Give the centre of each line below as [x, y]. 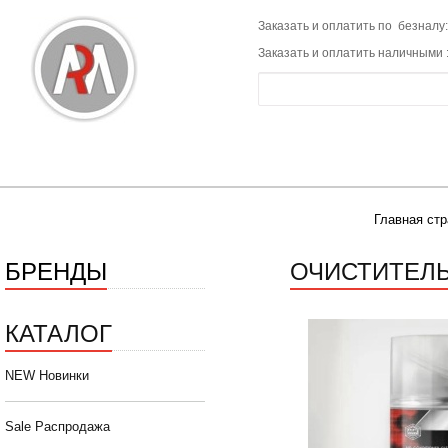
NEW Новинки [47, 376]
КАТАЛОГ [58, 332]
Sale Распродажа [57, 427]
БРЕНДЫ [56, 270]
